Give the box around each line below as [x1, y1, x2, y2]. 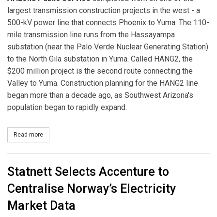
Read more [14, 131, 43, 138]
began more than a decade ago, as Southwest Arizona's [7, 91, 193, 100]
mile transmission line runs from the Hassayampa [7, 30, 175, 40]
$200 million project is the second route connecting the [7, 66, 193, 76]
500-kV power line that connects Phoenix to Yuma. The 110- [7, 18, 209, 28]
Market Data [7, 199, 76, 213]
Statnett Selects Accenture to [7, 165, 169, 179]
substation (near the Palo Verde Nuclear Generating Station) [7, 42, 208, 52]
